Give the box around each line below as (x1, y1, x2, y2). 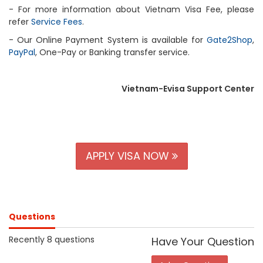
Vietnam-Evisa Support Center (122, 83, 254, 95)
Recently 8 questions (9, 234, 95, 245)
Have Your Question (151, 234, 254, 249)
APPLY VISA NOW (85, 149, 172, 163)
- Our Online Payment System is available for (9, 34, 207, 46)
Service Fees (31, 16, 82, 28)
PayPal (9, 46, 35, 58)
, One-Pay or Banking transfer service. (35, 46, 190, 58)
